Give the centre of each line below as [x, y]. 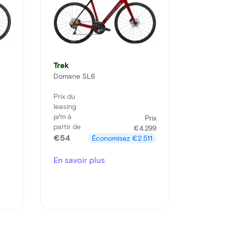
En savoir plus [79, 160]
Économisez [112, 138]
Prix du [64, 96]
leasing [65, 106]
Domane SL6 [74, 76]
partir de [67, 127]
